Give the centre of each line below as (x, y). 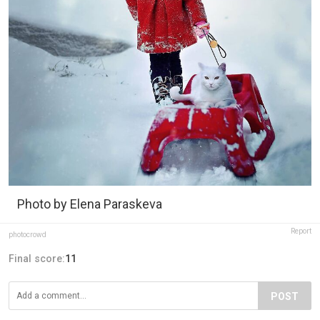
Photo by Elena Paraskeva (90, 204)
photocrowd (27, 234)
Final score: (37, 258)
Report (301, 231)
